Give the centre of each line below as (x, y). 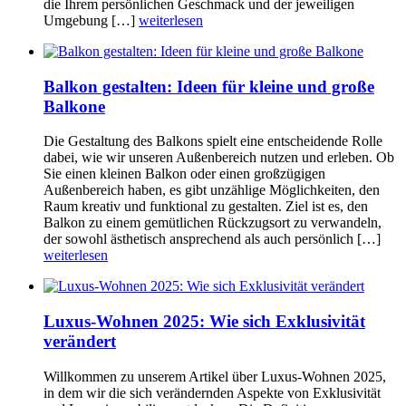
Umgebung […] (91, 21)
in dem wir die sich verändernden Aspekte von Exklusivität (212, 392)
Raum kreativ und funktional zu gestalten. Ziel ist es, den (206, 207)
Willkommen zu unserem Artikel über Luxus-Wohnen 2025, (215, 376)
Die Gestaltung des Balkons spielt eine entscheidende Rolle (213, 141)
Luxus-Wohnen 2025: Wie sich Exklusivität (204, 322)
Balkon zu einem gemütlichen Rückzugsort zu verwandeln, (213, 223)
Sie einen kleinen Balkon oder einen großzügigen (184, 174)
